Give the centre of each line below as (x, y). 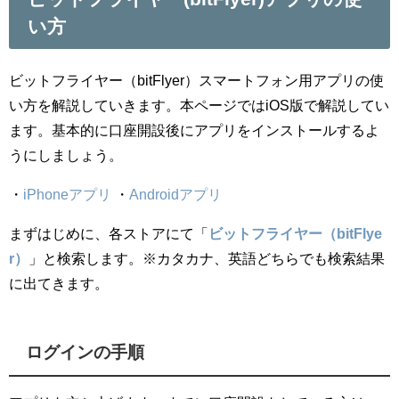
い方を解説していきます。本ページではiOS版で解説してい (199, 106)
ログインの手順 (85, 352)
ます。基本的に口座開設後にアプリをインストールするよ (194, 130)
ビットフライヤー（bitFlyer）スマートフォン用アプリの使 (196, 81)
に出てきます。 (59, 284)
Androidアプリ (175, 195)
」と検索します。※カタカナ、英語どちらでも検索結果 (207, 259)
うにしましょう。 (66, 155)
